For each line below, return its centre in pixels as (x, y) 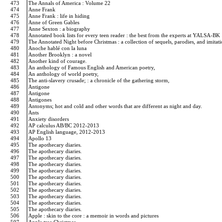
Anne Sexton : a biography (60, 29)
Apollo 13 (41, 138)
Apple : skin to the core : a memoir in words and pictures (94, 216)
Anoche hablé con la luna (58, 48)
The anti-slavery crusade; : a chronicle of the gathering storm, (100, 80)
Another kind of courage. (58, 61)
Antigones (41, 100)
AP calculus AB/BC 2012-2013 (64, 125)
